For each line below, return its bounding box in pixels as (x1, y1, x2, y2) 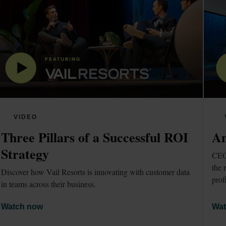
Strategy (1, 144, 49, 164)
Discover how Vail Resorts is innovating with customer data (1, 166, 190, 177)
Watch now (1, 202, 43, 211)
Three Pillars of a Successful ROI (1, 128, 189, 147)
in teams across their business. (1, 178, 96, 189)
